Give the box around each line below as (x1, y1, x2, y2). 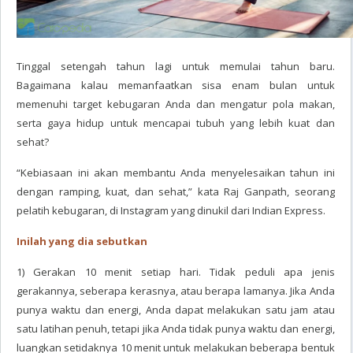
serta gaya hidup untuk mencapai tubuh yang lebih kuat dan (17, 116, 335, 130)
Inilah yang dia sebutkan (17, 234, 147, 248)
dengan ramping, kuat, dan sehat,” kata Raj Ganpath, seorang (17, 184, 335, 199)
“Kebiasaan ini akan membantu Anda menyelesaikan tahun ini (17, 165, 335, 180)
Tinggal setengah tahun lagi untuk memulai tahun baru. (17, 59, 335, 73)
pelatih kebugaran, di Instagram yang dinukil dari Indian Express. (17, 203, 325, 217)
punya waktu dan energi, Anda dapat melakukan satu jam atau (17, 303, 335, 317)
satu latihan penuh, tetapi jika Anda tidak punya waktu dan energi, (17, 321, 335, 336)
